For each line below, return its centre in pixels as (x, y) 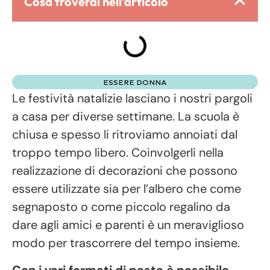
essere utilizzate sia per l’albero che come (127, 189)
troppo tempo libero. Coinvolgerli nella (118, 153)
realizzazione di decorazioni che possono (125, 171)
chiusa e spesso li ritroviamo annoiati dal (125, 135)
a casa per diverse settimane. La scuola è (126, 117)
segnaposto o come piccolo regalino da (121, 207)
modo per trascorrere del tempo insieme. (126, 243)
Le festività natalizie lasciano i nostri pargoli (132, 99)
